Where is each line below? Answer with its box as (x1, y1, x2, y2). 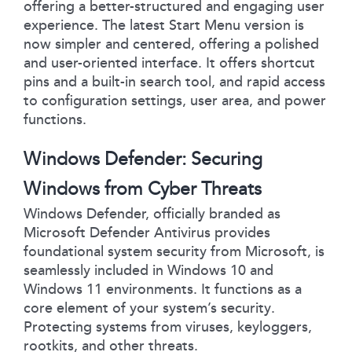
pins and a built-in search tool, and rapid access (24, 72, 325, 90)
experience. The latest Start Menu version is (24, 16, 304, 34)
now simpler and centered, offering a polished (24, 35, 319, 53)
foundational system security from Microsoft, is (24, 242, 324, 260)
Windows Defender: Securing (24, 147, 262, 170)
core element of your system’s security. (24, 299, 275, 317)
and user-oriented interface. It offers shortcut (24, 53, 315, 71)
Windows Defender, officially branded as (24, 204, 280, 222)
